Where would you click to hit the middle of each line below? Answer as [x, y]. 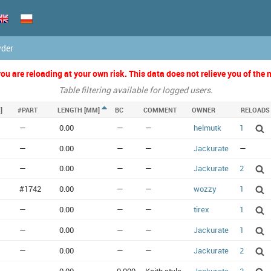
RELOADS [255, 110]
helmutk [207, 128]
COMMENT [160, 110]
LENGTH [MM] [79, 110]
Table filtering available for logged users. [135, 90]
